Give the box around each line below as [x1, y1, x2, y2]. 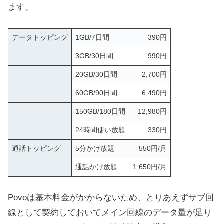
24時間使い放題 [75, 126, 125, 134]
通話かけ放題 [75, 163, 117, 171]
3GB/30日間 [75, 52, 113, 60]
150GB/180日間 [75, 108, 125, 116]
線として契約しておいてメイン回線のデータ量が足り [8, 208, 212, 218]
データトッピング [11, 34, 68, 42]
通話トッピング [11, 145, 61, 153]
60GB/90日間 [75, 89, 117, 97]
